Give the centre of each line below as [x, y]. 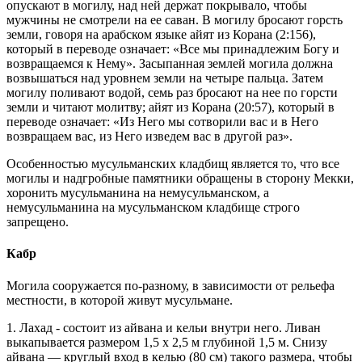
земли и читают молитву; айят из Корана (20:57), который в [170, 107]
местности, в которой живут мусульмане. [120, 300]
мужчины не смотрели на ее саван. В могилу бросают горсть [175, 20]
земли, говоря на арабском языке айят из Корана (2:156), [161, 34]
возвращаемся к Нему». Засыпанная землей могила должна [170, 63]
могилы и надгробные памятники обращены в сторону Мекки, [180, 178]
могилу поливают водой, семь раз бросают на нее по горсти [172, 93]
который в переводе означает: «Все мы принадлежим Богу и [173, 49]
